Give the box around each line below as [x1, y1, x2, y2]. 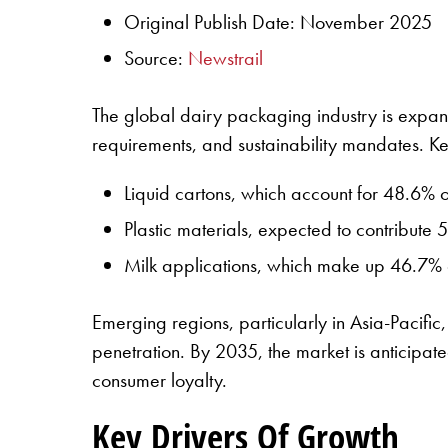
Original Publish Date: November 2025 [124, 9, 432, 36]
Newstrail [188, 45, 263, 72]
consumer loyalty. [92, 367, 227, 394]
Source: [124, 45, 188, 72]
